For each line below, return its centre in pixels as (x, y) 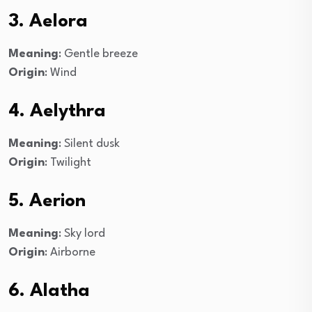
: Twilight (68, 162)
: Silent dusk (89, 143)
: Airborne (70, 252)
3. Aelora (48, 21)
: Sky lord (82, 233)
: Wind (61, 72)
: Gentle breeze (98, 54)
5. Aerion (47, 201)
